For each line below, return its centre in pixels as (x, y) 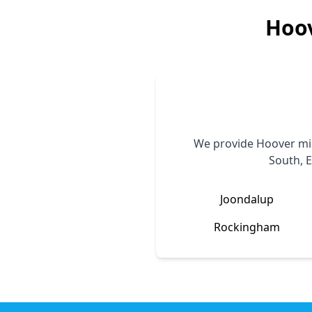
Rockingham (247, 227)
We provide (225, 143)
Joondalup (247, 199)
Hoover (275, 143)
